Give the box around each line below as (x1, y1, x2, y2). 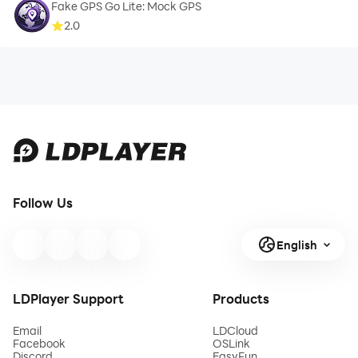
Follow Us (13, 194, 73, 211)
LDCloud (213, 323, 258, 338)
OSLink (213, 336, 250, 351)
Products (213, 290, 269, 307)
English (276, 237, 317, 253)
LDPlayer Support (13, 290, 124, 307)
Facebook (13, 336, 66, 351)
